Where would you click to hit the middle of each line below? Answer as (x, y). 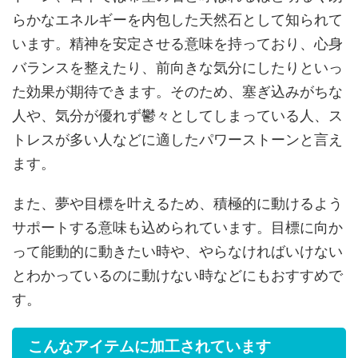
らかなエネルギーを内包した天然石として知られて (177, 19)
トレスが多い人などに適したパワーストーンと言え (177, 139)
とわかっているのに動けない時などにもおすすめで (177, 275)
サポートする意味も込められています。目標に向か (177, 227)
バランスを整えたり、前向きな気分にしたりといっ (177, 67)
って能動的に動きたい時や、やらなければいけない (177, 251)
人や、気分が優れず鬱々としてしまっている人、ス (177, 115)
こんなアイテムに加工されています (149, 346)
